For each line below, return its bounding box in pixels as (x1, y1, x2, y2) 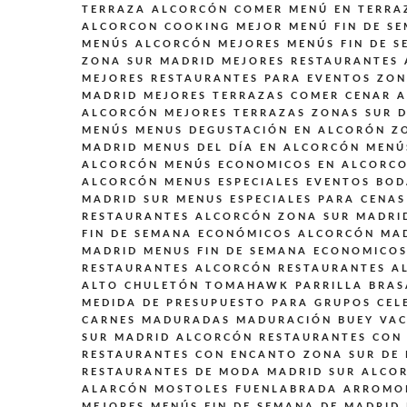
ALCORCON (82, 22, 159, 33)
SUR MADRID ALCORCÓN (82, 333, 253, 343)
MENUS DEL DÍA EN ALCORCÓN (144, 143, 361, 154)
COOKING (164, 22, 231, 33)
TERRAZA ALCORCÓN (82, 5, 229, 15)
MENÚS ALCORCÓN (82, 39, 213, 50)
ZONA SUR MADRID (82, 56, 216, 67)
